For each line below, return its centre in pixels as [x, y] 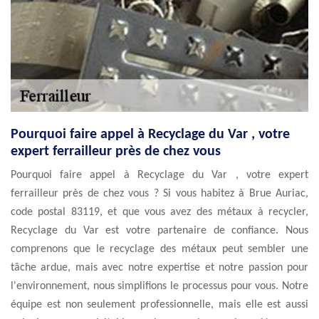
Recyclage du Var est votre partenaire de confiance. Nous [159, 231]
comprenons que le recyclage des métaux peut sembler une [159, 249]
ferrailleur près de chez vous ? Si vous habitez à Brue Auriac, [159, 194]
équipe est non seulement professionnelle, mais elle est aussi [159, 305]
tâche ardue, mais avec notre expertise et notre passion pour [159, 268]
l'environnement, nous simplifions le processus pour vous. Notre [159, 286]
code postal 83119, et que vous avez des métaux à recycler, [159, 212]
